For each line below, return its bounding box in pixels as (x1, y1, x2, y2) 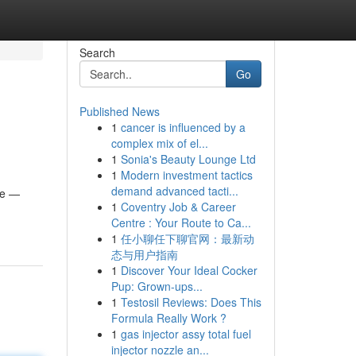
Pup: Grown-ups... (110, 278, 203, 294)
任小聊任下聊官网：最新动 (120, 230, 254, 246)
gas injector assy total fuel (120, 326, 251, 342)
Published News (79, 103, 160, 119)
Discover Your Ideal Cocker (120, 262, 257, 278)
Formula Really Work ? (110, 310, 226, 326)
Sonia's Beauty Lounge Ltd (120, 151, 256, 167)
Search (79, 44, 115, 60)
